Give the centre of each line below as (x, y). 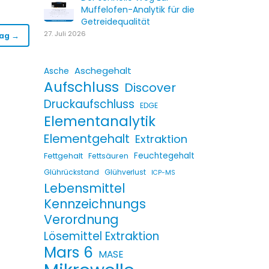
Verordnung (81, 219)
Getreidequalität (116, 22)
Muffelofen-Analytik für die (138, 10)
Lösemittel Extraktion (101, 236)
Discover (150, 88)
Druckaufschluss (89, 104)
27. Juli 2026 (65, 34)
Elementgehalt (87, 139)
